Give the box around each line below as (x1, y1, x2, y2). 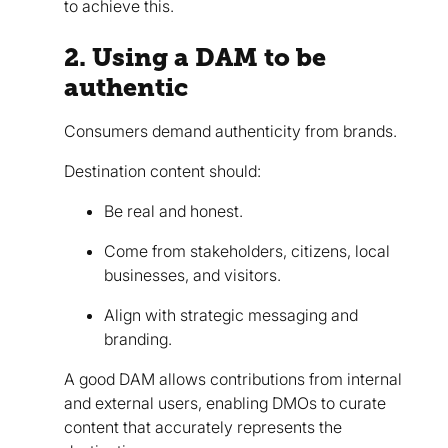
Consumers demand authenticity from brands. (64, 120, 397, 141)
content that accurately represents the (64, 416, 342, 437)
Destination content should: (64, 160, 261, 181)
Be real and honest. (104, 200, 243, 221)
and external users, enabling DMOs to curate (64, 392, 386, 413)
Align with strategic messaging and (104, 304, 358, 325)
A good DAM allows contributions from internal (64, 368, 402, 389)
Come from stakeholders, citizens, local (104, 240, 390, 261)
